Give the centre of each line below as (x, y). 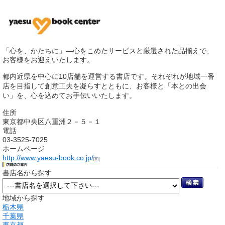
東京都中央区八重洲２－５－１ (52, 122)
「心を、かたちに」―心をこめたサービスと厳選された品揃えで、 (108, 51)
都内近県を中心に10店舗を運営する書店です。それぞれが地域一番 (108, 76)
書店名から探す (27, 173)
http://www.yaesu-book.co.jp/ (48, 158)
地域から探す (24, 198)
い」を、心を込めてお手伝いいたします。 (69, 95)
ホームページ (24, 149)
